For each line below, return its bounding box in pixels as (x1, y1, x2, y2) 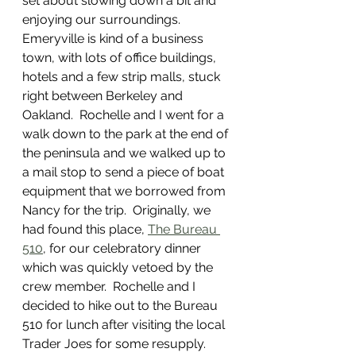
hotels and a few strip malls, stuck (22, 69, 223, 84)
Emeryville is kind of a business (22, 31, 207, 46)
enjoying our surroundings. (22, 12, 187, 27)
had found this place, (22, 222, 148, 237)
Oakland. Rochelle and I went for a (22, 107, 227, 122)
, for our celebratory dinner (43, 241, 204, 256)
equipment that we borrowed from (22, 184, 229, 199)
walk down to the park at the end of (22, 126, 231, 141)
